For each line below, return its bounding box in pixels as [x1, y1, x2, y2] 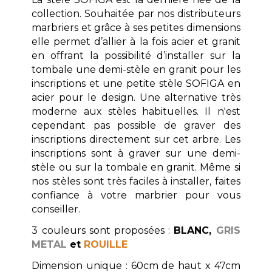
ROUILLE [84, 238, 128, 250]
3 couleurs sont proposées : [32, 224, 174, 236]
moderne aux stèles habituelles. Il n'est [32, 105, 240, 117]
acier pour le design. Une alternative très [32, 91, 240, 103]
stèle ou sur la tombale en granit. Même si [32, 161, 240, 173]
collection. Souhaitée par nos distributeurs [32, 7, 240, 19]
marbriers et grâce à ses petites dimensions [32, 21, 240, 33]
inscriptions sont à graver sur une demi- [32, 147, 240, 159]
